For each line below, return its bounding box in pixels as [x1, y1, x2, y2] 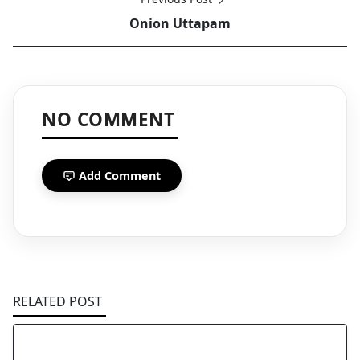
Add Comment [79, 168, 161, 184]
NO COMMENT [42, 107, 174, 133]
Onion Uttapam [129, 14, 231, 33]
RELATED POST [13, 292, 102, 311]
